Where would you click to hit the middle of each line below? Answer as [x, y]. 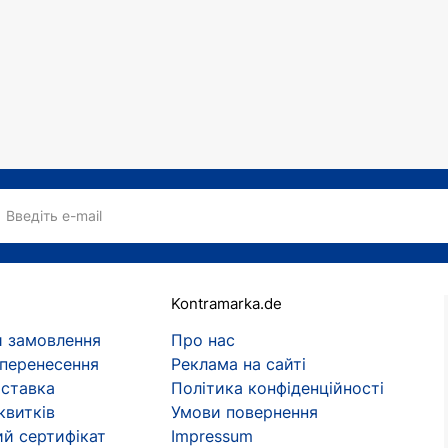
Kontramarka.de [226, 303]
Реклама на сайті [238, 364]
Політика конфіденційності [277, 388]
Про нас [202, 340]
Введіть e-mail [54, 215]
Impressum [211, 436]
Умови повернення [244, 412]
